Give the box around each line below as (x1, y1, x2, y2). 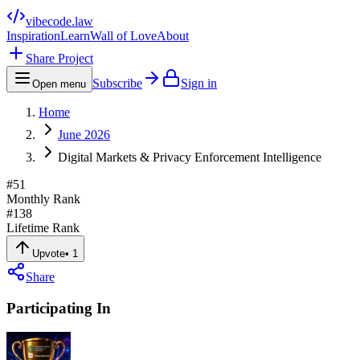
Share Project (26, 51, 93, 65)
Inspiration (6, 29, 60, 43)
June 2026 (58, 128, 110, 141)
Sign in (181, 76, 217, 90)
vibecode (26, 14, 72, 28)
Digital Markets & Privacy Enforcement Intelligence (58, 150, 321, 164)
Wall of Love (90, 29, 157, 43)
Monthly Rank (6, 192, 80, 206)
